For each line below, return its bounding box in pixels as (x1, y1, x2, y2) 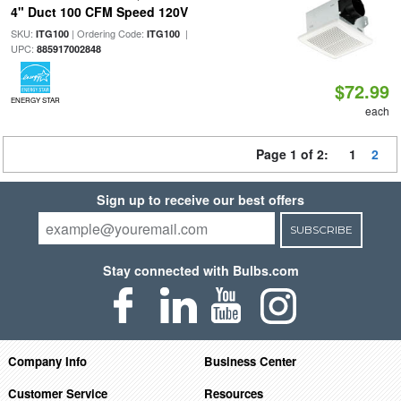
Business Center (204, 352, 297, 370)
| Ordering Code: (68, 26, 147, 40)
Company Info (7, 352, 87, 370)
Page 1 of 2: (256, 145, 336, 163)
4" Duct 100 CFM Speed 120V (10, 3, 188, 21)
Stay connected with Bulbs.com (102, 261, 299, 279)
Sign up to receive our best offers (97, 191, 304, 209)
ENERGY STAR (10, 95, 60, 105)
